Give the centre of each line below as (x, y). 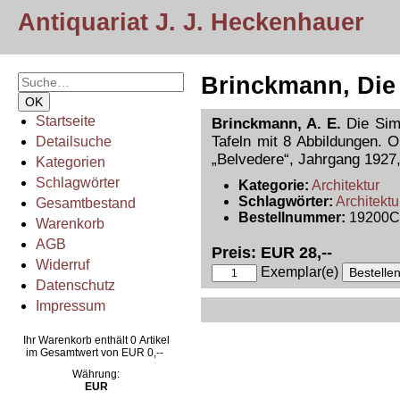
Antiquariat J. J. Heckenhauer (191, 22)
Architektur (346, 185)
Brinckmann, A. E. (277, 124)
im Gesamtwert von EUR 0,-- (96, 353)
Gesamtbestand (86, 203)
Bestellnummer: (292, 217)
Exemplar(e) (300, 272)
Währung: (96, 374)
